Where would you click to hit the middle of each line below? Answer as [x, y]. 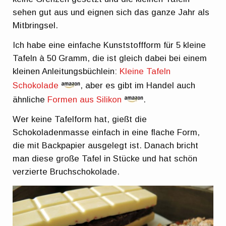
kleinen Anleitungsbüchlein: [66, 71]
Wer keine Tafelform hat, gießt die [80, 120]
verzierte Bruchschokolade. [66, 172]
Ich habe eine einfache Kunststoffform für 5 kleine [109, 45]
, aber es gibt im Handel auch [138, 85]
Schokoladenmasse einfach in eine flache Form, [106, 133]
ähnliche [30, 99]
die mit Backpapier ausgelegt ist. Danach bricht [106, 146]
